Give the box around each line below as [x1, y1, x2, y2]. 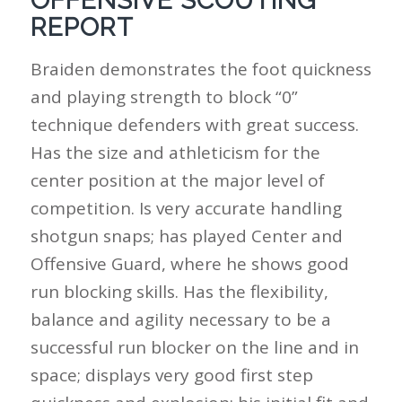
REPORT [30, 12, 134, 42]
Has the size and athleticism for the [30, 140, 320, 164]
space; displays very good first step [30, 363, 313, 387]
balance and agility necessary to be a [30, 307, 331, 331]
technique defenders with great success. [30, 112, 359, 136]
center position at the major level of [30, 168, 325, 192]
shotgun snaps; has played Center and [30, 223, 343, 248]
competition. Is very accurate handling [30, 196, 342, 220]
